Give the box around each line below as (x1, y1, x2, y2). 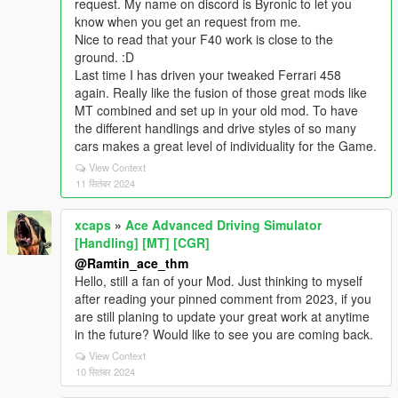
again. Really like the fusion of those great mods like (75, 84, 367, 101)
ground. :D (75, 48, 134, 66)
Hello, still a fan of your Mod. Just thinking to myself (75, 272, 362, 290)
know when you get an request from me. (75, 12, 301, 30)
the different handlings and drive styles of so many (75, 119, 356, 137)
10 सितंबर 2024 (76, 364, 135, 378)
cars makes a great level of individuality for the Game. (75, 137, 377, 155)
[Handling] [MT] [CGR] (75, 234, 210, 251)
